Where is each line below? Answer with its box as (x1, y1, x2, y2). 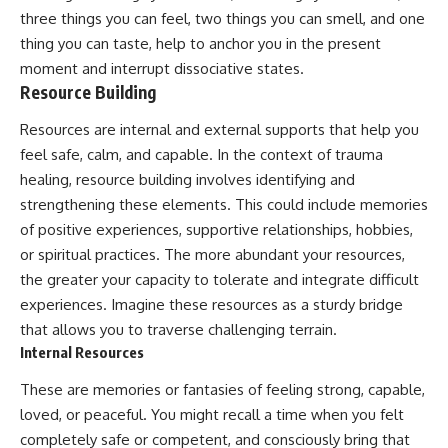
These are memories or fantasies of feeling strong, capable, (20, 379, 425, 399)
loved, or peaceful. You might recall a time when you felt (20, 404, 404, 424)
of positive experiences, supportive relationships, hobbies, (20, 220, 413, 240)
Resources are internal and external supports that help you (20, 120, 419, 140)
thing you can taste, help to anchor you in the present (20, 33, 381, 53)
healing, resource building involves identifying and (20, 170, 355, 190)
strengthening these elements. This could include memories (20, 195, 428, 215)
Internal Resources (20, 343, 144, 362)
